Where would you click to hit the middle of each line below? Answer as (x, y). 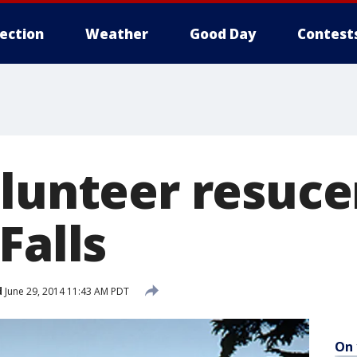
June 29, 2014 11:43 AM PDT (66, 291)
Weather (117, 34)
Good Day (223, 34)
